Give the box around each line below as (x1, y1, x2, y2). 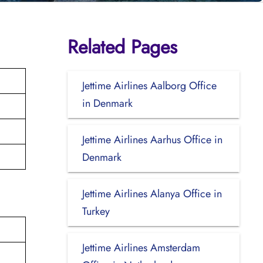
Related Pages (67, 33, 177, 60)
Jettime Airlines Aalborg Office (82, 77, 217, 93)
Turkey (82, 203, 110, 219)
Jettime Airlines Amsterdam (82, 240, 200, 255)
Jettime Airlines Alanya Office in (82, 186, 222, 201)
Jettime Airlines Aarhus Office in (82, 131, 222, 147)
